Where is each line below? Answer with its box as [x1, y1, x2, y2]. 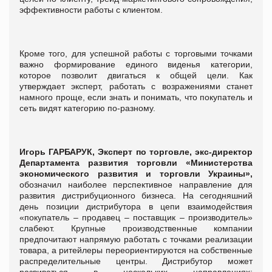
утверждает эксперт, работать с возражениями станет [19, 81, 253, 91]
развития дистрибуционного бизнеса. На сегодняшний [19, 190, 253, 200]
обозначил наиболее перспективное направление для [19, 179, 253, 189]
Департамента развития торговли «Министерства [19, 157, 253, 168]
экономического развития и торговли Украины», [19, 168, 253, 178]
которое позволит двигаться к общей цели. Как [19, 70, 253, 80]
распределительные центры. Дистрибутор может [19, 256, 253, 266]
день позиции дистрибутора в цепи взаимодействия [19, 201, 253, 211]
